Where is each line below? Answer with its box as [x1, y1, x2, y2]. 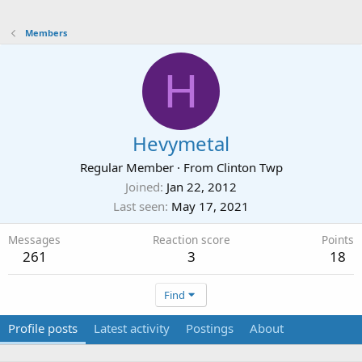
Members [24, 27, 67, 39]
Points [322, 232, 354, 247]
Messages [8, 232, 61, 247]
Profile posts [8, 320, 78, 336]
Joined [125, 179, 160, 195]
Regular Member [79, 159, 174, 175]
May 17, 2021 [171, 198, 249, 214]
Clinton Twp [216, 159, 283, 175]
